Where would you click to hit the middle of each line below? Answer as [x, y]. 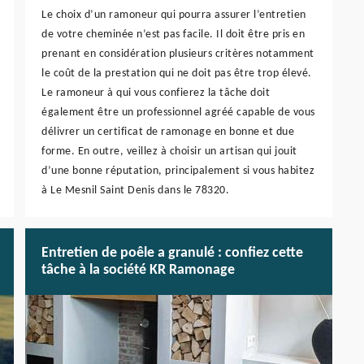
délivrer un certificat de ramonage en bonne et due [168, 132]
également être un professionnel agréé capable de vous [178, 113]
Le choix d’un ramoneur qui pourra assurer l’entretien [174, 15]
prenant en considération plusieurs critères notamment [178, 54]
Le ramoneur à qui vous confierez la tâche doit [156, 93]
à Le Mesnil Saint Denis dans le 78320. [135, 191]
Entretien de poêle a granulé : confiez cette [172, 253]
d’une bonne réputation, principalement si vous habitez [178, 171]
